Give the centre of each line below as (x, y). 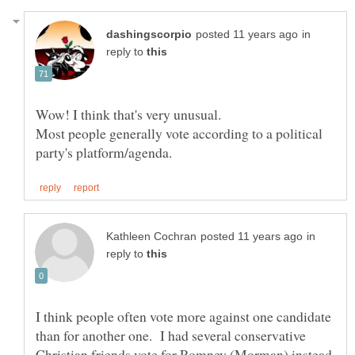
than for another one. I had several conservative (171, 335)
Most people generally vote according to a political (179, 134)
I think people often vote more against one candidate (183, 316)
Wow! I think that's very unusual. (128, 115)
